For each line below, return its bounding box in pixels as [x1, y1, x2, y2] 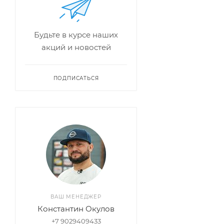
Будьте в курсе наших [34, 30, 118, 39]
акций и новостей [41, 42, 111, 52]
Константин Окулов [37, 204, 114, 213]
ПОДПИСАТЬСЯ [53, 75, 99, 81]
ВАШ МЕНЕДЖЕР [50, 193, 101, 200]
